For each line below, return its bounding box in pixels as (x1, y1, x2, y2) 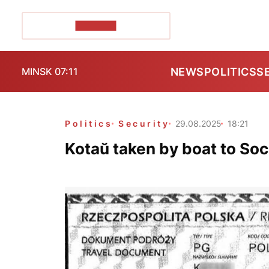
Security (118, 118, 170, 128)
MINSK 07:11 (22, 65, 78, 77)
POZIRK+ (75, 20, 116, 31)
